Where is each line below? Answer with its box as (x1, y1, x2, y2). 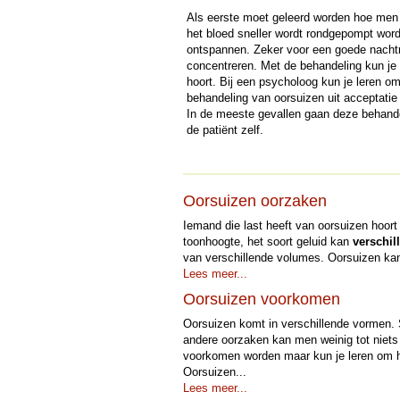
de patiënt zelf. (186, 123, 263, 137)
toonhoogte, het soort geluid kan (182, 235, 353, 248)
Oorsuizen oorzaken (182, 192, 327, 210)
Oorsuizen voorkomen (182, 290, 340, 308)
